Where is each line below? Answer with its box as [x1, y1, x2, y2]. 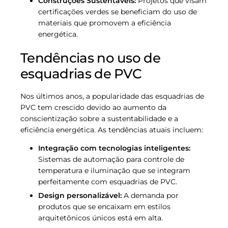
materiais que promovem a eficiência [38, 18, 171, 27]
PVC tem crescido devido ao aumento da [20, 103, 166, 112]
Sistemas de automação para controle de [38, 155, 184, 164]
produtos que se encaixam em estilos [38, 202, 170, 211]
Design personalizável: [38, 190, 122, 200]
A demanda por [122, 190, 179, 200]
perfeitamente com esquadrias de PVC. [38, 177, 177, 187]
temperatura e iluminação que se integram [38, 166, 190, 176]
